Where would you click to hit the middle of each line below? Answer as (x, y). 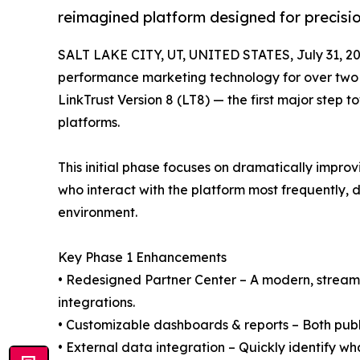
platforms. (89, 123)
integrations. (96, 303)
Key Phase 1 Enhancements (142, 258)
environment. (98, 213)
